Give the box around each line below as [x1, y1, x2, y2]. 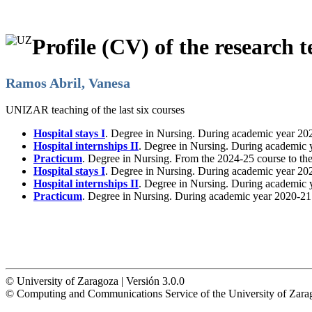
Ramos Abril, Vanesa [6, 75, 130, 91]
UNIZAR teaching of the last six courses [6, 103, 185, 116]
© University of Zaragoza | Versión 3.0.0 [6, 274, 185, 287]
